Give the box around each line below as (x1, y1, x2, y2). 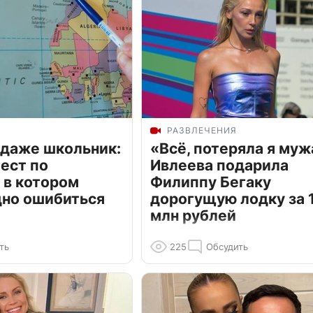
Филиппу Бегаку (150, 173, 271, 191)
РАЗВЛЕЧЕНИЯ (167, 125, 237, 136)
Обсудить (206, 241, 248, 253)
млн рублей (150, 207, 236, 225)
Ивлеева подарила (150, 156, 289, 175)
